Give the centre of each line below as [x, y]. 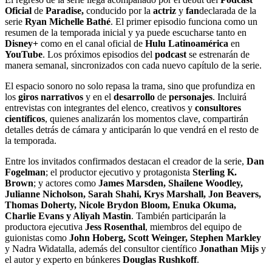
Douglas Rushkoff [160, 259]
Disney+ [22, 43]
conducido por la [118, 10]
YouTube [24, 54]
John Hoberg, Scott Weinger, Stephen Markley [165, 237]
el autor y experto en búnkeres [64, 259]
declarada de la [228, 10]
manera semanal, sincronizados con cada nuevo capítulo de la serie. [133, 65]
